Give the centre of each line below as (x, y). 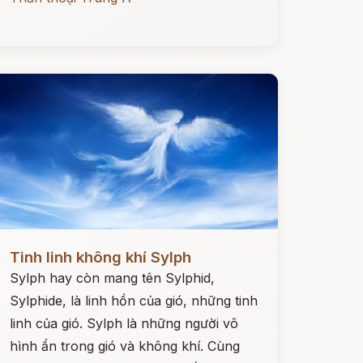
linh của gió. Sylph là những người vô (124, 323)
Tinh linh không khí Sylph (100, 257)
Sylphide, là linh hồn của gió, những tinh (133, 301)
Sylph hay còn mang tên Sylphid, (112, 278)
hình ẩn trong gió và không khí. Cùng (124, 346)
